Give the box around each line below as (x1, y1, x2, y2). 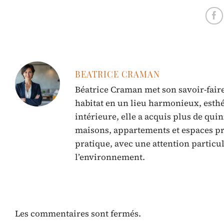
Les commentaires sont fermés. (15, 207, 141, 220)
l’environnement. (75, 151, 145, 163)
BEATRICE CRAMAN (75, 68, 160, 79)
